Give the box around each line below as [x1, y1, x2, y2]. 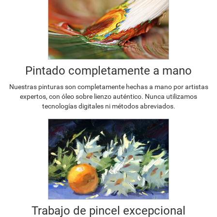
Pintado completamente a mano [25, 64, 192, 78]
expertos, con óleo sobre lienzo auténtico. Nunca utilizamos [20, 93, 197, 101]
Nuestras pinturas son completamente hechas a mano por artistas [9, 83, 208, 91]
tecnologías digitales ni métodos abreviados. [42, 102, 175, 110]
